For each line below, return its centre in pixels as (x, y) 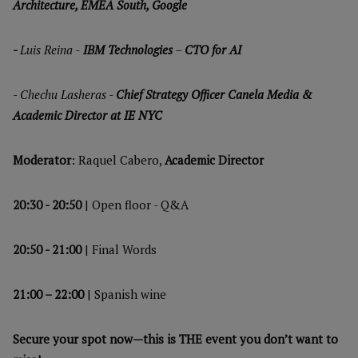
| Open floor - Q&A (135, 205)
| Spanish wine (125, 294)
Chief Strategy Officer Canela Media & (214, 94)
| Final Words (119, 249)
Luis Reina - (50, 50)
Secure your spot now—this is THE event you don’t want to (175, 339)
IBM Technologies (126, 50)
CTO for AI (213, 50)
